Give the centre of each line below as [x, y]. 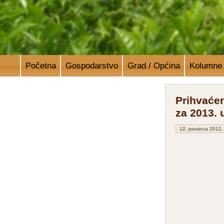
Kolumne [205, 65]
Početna [40, 65]
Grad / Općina [153, 65]
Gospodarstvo [91, 65]
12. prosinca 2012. [201, 128]
